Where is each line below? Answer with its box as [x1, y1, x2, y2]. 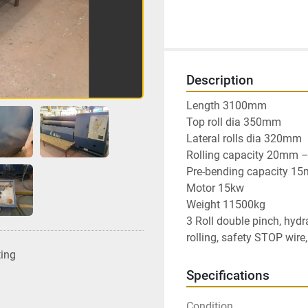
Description [186, 73, 254, 89]
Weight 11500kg [186, 198, 265, 212]
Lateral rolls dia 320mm [186, 132, 302, 146]
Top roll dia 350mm [186, 115, 281, 129]
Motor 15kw [186, 181, 244, 195]
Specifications [186, 268, 269, 284]
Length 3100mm [186, 99, 267, 113]
